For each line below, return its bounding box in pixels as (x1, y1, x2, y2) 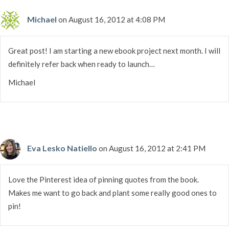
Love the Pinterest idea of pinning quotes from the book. (8, 174, 199, 184)
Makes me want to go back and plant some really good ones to (8, 188, 217, 197)
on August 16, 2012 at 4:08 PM (58, 14, 165, 24)
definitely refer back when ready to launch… (8, 59, 155, 68)
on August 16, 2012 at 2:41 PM (99, 143, 205, 153)
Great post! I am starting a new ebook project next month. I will (8, 45, 220, 55)
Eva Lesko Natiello (27, 143, 97, 153)
